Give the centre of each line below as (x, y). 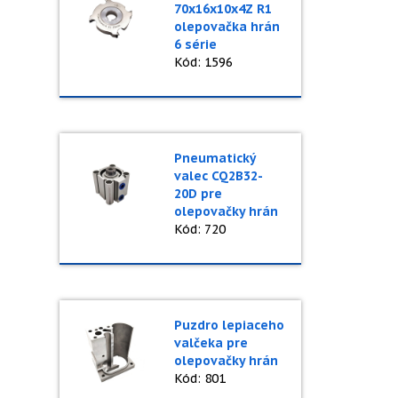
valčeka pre (211, 343)
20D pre (198, 194)
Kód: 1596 (203, 62)
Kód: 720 (199, 229)
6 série (195, 44)
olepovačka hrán (227, 27)
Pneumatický (215, 158)
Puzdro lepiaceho (229, 325)
